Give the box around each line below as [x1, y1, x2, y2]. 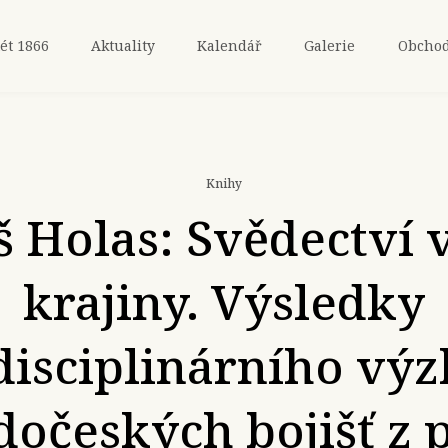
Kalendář [197, 36, 263, 55]
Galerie [304, 36, 356, 55]
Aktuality [90, 36, 155, 55]
